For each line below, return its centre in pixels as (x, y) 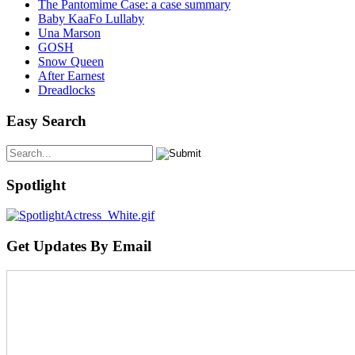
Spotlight (36, 185)
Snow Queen (71, 62)
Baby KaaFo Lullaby (91, 19)
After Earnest (71, 76)
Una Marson (69, 33)
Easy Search (46, 121)
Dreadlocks (67, 90)
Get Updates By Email (79, 246)
